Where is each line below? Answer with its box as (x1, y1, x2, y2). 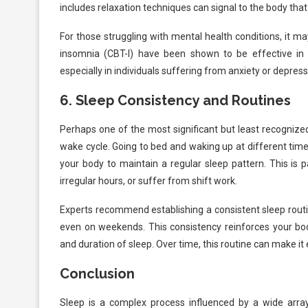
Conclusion (60, 265, 135, 283)
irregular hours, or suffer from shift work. (60, 175, 237, 187)
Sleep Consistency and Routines (76, 92, 291, 109)
